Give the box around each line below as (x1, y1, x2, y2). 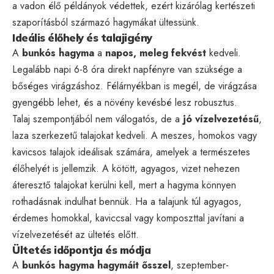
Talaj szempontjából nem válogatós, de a (12, 111, 183, 126)
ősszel (142, 257, 171, 272)
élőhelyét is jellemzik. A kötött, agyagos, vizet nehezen (12, 161, 240, 176)
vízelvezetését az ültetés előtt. (12, 227, 139, 242)
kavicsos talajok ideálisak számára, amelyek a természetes (12, 144, 250, 159)
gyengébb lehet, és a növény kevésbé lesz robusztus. (12, 95, 237, 109)
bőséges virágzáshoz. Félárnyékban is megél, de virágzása (12, 78, 257, 93)
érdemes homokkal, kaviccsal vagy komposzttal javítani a (12, 210, 244, 225)
